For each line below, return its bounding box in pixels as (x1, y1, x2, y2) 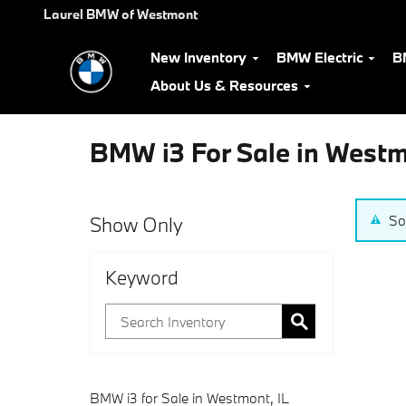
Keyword (105, 265, 179, 290)
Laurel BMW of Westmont (43, 5, 198, 23)
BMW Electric (276, 48, 362, 66)
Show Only (90, 211, 183, 237)
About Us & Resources (150, 76, 298, 94)
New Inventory (150, 48, 246, 66)
